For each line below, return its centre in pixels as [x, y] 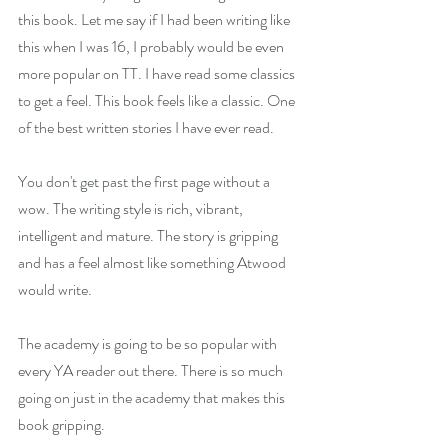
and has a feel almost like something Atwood [153, 262]
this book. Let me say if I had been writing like [155, 19]
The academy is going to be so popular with [149, 343]
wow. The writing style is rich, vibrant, [132, 208]
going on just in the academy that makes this [153, 397]
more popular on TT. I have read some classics [158, 73]
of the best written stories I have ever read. [146, 127]
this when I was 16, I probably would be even [152, 46]
